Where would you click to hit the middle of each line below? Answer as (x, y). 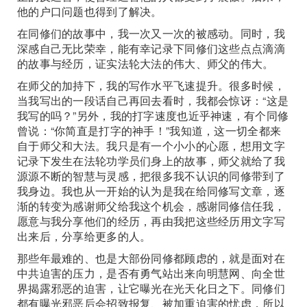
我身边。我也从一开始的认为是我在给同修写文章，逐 (151, 191)
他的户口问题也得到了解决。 (90, 11)
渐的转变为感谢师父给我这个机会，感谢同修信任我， (151, 206)
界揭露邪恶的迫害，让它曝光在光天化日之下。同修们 (151, 288)
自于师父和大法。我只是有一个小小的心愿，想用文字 (151, 146)
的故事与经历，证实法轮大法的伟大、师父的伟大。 (146, 63)
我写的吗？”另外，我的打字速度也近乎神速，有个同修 (153, 115)
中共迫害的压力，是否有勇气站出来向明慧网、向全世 (151, 273)
